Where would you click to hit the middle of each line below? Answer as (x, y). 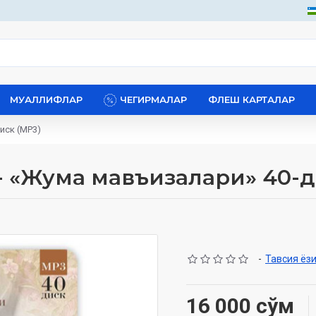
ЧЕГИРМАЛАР (153, 99)
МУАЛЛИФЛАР (46, 99)
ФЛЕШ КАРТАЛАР (251, 99)
